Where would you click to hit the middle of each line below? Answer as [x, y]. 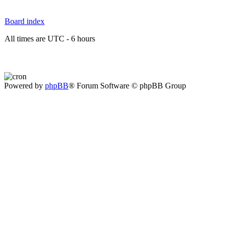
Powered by [25, 86]
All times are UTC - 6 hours [50, 39]
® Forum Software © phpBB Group [127, 86]
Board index [25, 21]
